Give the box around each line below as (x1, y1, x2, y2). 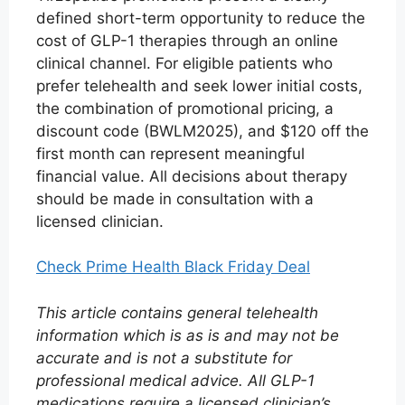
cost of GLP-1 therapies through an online (36, 31, 338, 50)
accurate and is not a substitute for (36, 348, 292, 367)
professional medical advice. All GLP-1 (36, 371, 315, 390)
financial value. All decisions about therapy (36, 166, 347, 185)
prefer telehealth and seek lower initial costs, (36, 76, 363, 95)
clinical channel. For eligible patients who (36, 53, 333, 72)
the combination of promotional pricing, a (36, 99, 334, 118)
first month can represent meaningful (36, 144, 305, 163)
